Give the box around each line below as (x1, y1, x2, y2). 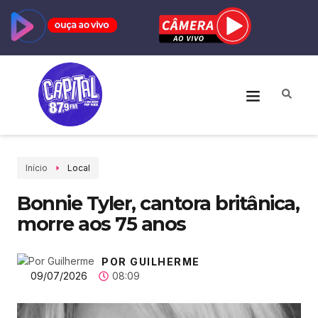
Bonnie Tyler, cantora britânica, (17, 192, 299, 216)
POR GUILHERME (102, 256, 200, 268)
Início (26, 163, 48, 174)
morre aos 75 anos (17, 212, 186, 236)
